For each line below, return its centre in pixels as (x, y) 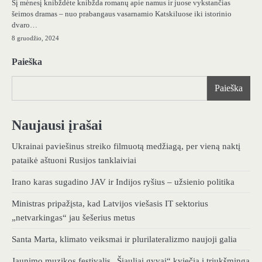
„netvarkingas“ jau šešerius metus (73, 217)
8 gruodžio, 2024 (35, 38)
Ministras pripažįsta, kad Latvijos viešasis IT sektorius (110, 203)
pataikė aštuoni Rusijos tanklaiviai (74, 160)
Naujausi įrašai (57, 125)
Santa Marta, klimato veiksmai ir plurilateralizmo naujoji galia (124, 239)
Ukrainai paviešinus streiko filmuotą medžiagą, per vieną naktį (126, 146)
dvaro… (25, 25)
